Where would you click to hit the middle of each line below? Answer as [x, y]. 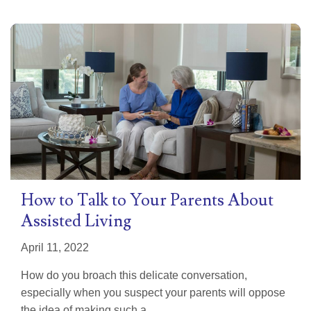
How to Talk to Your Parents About [147, 200]
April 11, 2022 [55, 247]
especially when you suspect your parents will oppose [153, 292]
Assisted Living [76, 221]
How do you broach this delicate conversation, [134, 275]
